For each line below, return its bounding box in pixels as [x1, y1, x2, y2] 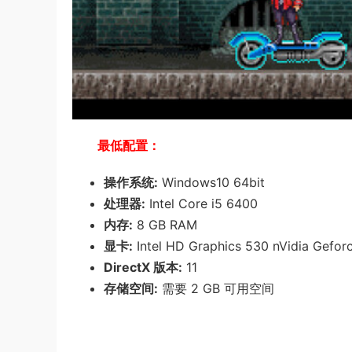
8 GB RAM [133, 217, 197, 233]
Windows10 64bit [158, 174, 265, 191]
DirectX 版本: [104, 259, 182, 276]
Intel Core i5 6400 [145, 196, 258, 212]
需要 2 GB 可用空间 [158, 280, 274, 297]
